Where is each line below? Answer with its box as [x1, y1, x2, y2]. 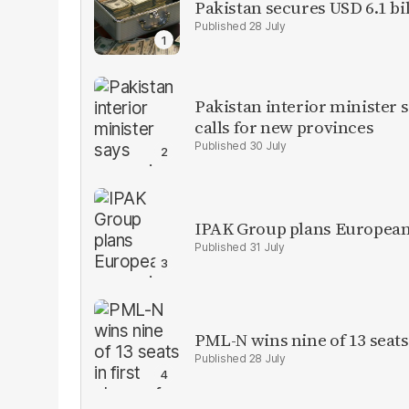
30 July [248, 139, 287, 152]
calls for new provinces [194, 115, 374, 139]
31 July [248, 239, 285, 254]
